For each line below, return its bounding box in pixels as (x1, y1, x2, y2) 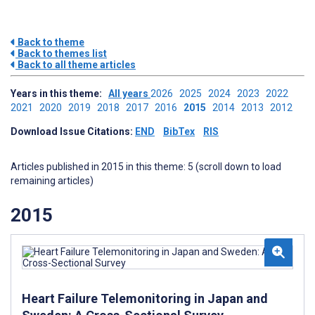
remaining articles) (11, 175, 94, 186)
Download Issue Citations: (11, 126, 135, 137)
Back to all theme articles (15, 59, 136, 70)
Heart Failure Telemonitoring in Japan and (22, 290, 268, 306)
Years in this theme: (11, 88, 108, 99)
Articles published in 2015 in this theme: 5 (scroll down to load (11, 161, 281, 172)
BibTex (163, 126, 195, 137)
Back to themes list (15, 48, 107, 59)
